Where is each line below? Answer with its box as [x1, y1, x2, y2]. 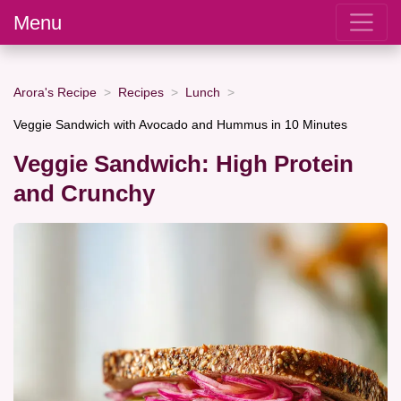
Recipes [118, 84, 164, 99]
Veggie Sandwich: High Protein [13, 151, 354, 177]
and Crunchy [13, 181, 155, 207]
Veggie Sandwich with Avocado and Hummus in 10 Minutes [13, 116, 347, 132]
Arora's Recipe [13, 84, 97, 99]
